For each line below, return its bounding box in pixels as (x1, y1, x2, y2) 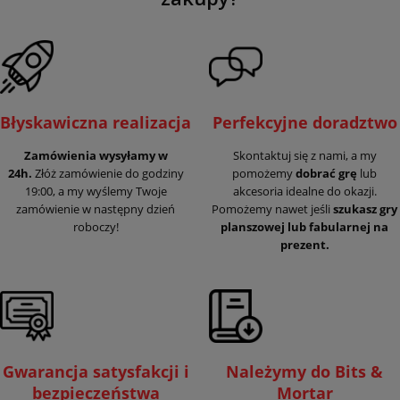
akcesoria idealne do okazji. (232, 182, 377, 199)
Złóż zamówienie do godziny (31, 164, 184, 181)
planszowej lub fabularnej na (221, 218, 388, 235)
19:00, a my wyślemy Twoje (24, 182, 167, 199)
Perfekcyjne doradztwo (212, 111, 397, 133)
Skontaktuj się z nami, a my (232, 146, 377, 163)
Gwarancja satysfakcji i (2, 360, 189, 382)
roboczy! (72, 218, 119, 235)
